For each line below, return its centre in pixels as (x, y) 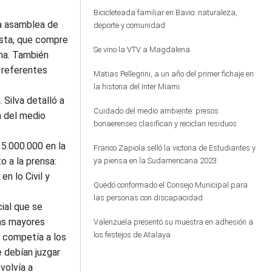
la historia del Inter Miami (136, 87)
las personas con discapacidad (148, 198)
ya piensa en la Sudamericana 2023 (155, 161)
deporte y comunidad (129, 25)
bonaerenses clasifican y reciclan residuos (166, 124)
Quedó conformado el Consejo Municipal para (170, 185)
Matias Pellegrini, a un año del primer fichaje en (173, 74)
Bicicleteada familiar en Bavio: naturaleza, (165, 12)
